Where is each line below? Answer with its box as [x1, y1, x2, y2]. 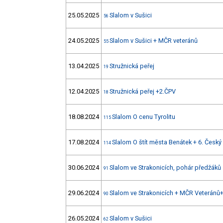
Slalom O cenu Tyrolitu [112, 113, 175, 121]
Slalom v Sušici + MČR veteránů [110, 37, 198, 45]
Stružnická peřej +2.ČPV [110, 88, 176, 96]
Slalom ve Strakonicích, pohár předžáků [110, 164, 221, 172]
